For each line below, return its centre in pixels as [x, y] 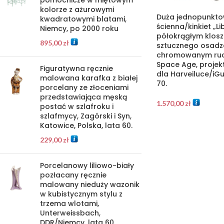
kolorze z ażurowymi [77, 9]
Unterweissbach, [70, 213]
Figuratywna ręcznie [76, 68]
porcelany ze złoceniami [84, 87]
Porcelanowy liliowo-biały [87, 165]
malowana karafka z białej [89, 78]
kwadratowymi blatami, [83, 19]
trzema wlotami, [69, 203]
